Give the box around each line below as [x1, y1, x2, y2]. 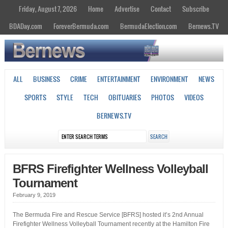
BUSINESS [33, 74, 61, 84]
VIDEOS [184, 92, 204, 103]
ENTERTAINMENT [97, 74, 141, 84]
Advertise [115, 4, 139, 14]
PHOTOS [151, 92, 174, 103]
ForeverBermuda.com [53, 21, 109, 31]
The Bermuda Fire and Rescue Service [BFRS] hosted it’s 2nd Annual [12, 211, 204, 219]
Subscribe [182, 4, 209, 14]
